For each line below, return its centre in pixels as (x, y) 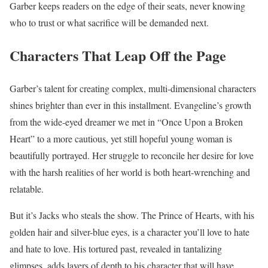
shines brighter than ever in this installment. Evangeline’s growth (130, 105)
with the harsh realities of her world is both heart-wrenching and (130, 172)
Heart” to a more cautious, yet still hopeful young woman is (121, 138)
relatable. (27, 188)
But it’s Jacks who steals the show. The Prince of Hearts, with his (132, 215)
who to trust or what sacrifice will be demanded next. (109, 23)
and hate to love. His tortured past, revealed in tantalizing (116, 248)
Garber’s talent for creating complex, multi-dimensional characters (133, 88)
